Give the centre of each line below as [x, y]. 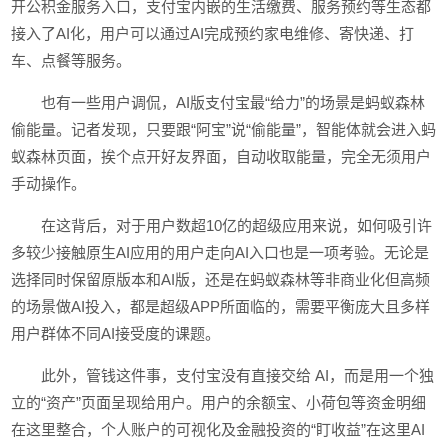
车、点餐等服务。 [71, 60]
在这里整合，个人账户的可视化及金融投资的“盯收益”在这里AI [218, 429]
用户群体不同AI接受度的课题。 [116, 333]
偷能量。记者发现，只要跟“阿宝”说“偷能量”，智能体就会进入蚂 [224, 129]
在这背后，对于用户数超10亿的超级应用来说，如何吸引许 [237, 225]
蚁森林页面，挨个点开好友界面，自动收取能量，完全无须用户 [221, 156]
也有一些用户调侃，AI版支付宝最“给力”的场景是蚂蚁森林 [233, 102]
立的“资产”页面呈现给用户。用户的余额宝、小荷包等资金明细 [219, 402]
